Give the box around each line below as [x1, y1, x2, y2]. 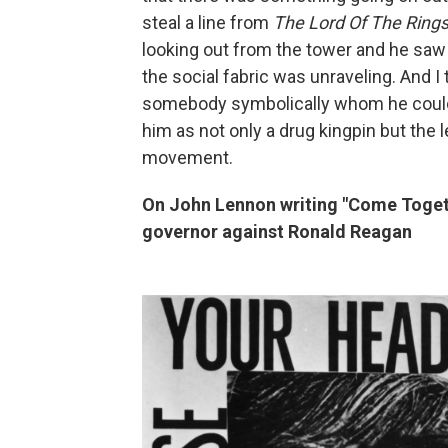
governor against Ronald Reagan [142, 220, 412, 242]
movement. [142, 146, 233, 168]
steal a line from [142, 11, 273, 33]
